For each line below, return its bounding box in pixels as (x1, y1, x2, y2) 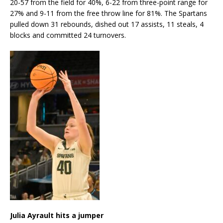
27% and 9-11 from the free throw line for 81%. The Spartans (10, 8, 207, 18)
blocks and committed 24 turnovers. (10, 30, 126, 40)
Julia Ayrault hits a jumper (10, 210, 104, 220)
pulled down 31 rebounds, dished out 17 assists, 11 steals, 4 (10, 19, 204, 29)
